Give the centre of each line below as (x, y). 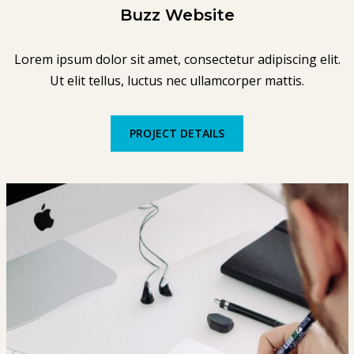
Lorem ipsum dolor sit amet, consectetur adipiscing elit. (177, 59)
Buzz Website (177, 15)
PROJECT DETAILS (177, 133)
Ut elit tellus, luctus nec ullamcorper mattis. (177, 80)
